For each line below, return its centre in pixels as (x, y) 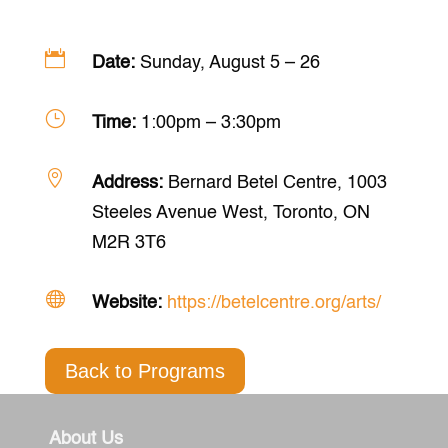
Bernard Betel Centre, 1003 (277, 182)
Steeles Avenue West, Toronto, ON (230, 212)
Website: (129, 302)
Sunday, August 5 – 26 (229, 62)
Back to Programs (144, 370)
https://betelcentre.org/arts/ (273, 302)
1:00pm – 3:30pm (210, 122)
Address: (129, 182)
